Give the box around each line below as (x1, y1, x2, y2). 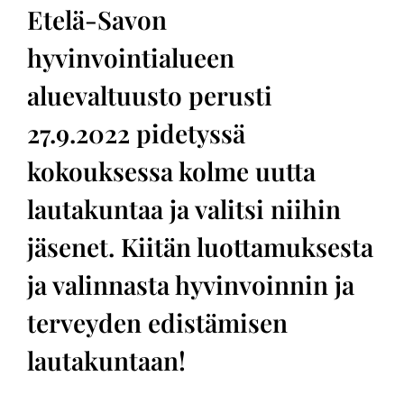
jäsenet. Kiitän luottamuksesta (27, 230, 373, 263)
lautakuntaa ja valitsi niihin (27, 192, 341, 225)
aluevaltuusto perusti (27, 78, 272, 112)
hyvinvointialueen (27, 41, 234, 74)
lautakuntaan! (27, 344, 186, 377)
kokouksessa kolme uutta (27, 154, 316, 188)
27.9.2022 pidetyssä (27, 116, 245, 150)
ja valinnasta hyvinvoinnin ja (27, 268, 354, 301)
